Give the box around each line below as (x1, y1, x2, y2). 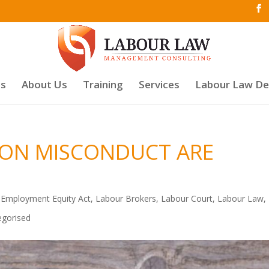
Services (139, 77, 180, 91)
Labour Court (161, 193, 213, 204)
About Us (22, 77, 67, 91)
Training (83, 77, 123, 91)
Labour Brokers (95, 193, 157, 204)
